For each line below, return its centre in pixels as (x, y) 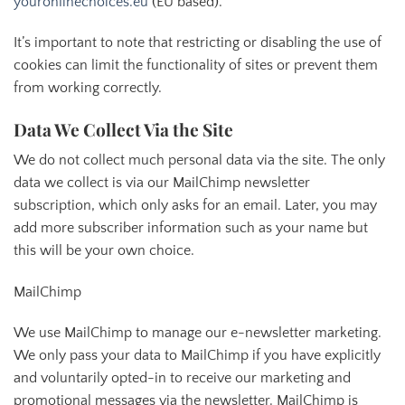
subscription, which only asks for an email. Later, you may (195, 205)
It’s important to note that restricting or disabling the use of (198, 43)
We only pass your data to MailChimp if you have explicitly (197, 356)
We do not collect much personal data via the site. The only (199, 160)
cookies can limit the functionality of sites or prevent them (196, 66)
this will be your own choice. (104, 250)
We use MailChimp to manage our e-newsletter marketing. (198, 333)
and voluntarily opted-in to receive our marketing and (182, 378)
